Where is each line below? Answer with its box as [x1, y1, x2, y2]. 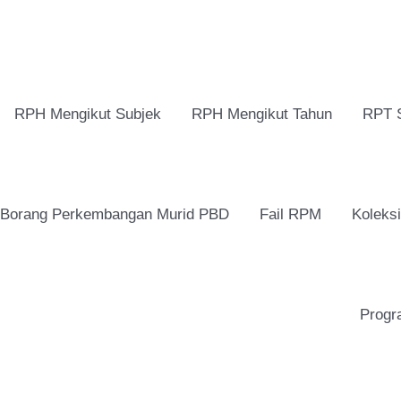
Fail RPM [260, 206, 321, 223]
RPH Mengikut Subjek [14, 106, 161, 123]
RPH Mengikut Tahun [192, 106, 332, 123]
